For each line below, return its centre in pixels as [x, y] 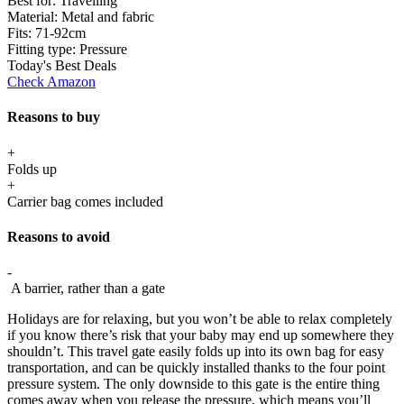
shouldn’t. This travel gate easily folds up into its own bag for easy [196, 352]
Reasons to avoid [59, 237]
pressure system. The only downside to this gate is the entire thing [193, 384]
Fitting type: [43, 50]
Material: [34, 17]
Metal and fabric [108, 17]
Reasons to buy [54, 117]
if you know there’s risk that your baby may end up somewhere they [201, 335]
